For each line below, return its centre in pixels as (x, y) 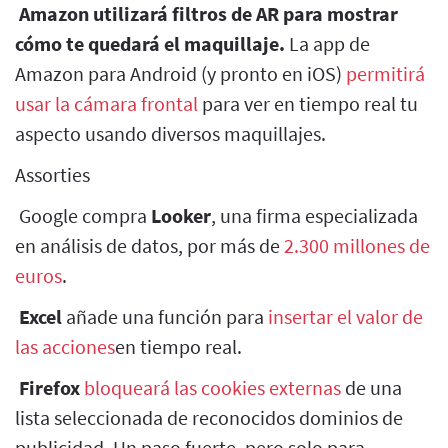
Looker (181, 215)
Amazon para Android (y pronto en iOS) (180, 73)
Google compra (83, 215)
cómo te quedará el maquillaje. (150, 43)
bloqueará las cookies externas (212, 387)
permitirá (385, 73)
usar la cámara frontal (106, 103)
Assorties (52, 174)
